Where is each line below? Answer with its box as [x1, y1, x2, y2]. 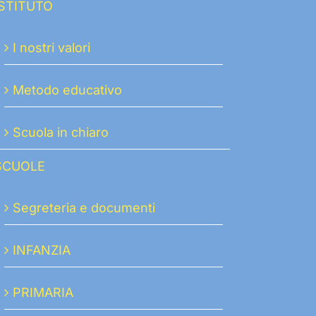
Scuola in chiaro [13, 125, 109, 140]
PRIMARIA [13, 285, 74, 300]
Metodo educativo [13, 83, 123, 98]
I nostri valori [13, 40, 91, 56]
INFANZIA [13, 243, 71, 258]
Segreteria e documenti [13, 200, 156, 216]
